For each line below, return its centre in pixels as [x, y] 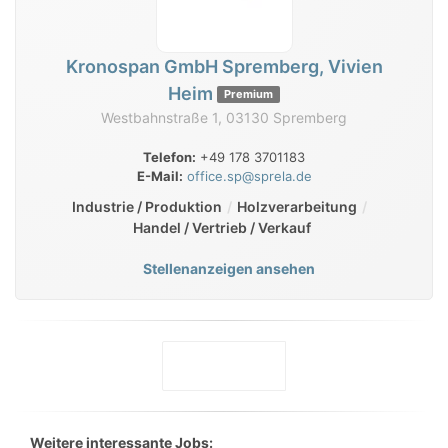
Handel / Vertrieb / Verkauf [221, 228]
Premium [248, 93]
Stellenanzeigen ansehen [229, 269]
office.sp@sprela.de [249, 176]
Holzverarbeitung [296, 207]
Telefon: [169, 157]
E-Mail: [159, 176]
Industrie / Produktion [146, 207]
